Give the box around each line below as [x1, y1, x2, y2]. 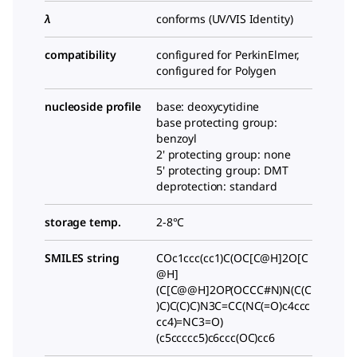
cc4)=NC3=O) [156, 314, 223, 330]
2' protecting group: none [156, 147, 291, 163]
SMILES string [45, 250, 120, 266]
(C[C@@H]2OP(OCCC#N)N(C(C [156, 282, 312, 298]
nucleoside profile [45, 99, 141, 115]
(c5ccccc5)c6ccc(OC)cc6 [156, 330, 275, 346]
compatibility [45, 47, 116, 63]
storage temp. [45, 214, 121, 230]
